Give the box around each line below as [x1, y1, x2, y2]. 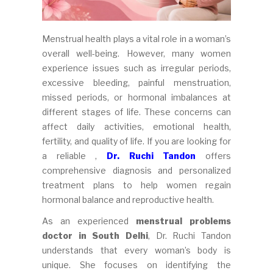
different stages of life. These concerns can [42, 106, 231, 117]
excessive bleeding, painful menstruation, [42, 77, 231, 88]
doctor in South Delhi [42, 230, 148, 241]
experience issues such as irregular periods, [42, 62, 231, 73]
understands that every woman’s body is [42, 244, 231, 255]
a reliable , [42, 150, 97, 161]
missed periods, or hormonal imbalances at [42, 91, 231, 102]
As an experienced [42, 215, 136, 226]
